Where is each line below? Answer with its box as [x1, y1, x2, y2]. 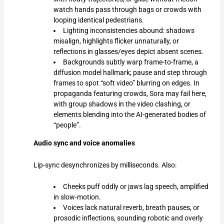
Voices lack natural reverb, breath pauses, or [62, 203, 199, 211]
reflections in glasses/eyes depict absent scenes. [53, 47, 203, 56]
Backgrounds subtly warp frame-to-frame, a [62, 58, 198, 66]
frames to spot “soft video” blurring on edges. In [53, 79, 199, 87]
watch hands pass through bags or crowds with [53, 5, 201, 14]
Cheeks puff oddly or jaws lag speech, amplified [62, 182, 208, 190]
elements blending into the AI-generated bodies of [53, 110, 206, 119]
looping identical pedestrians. [53, 16, 144, 24]
